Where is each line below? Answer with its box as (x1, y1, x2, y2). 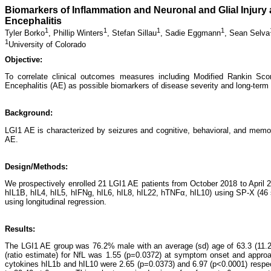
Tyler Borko (5, 28, 45, 38)
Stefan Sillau (112, 28, 157, 38)
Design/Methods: (5, 162, 68, 171)
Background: (5, 108, 53, 118)
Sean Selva (229, 28, 270, 38)
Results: (5, 224, 35, 233)
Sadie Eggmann (165, 28, 221, 38)
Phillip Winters (53, 28, 103, 38)
